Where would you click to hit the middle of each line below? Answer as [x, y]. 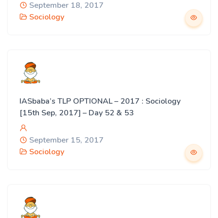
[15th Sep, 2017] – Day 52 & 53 [77, 113]
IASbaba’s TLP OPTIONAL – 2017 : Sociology [100, 101]
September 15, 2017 [65, 140]
